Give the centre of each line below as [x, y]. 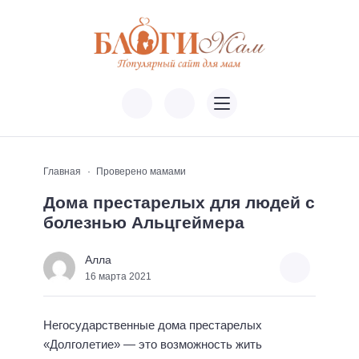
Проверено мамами [141, 172]
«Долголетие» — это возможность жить [153, 345]
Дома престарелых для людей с [179, 203]
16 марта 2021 [118, 276]
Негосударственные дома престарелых [153, 325]
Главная [62, 172]
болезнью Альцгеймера [144, 223]
